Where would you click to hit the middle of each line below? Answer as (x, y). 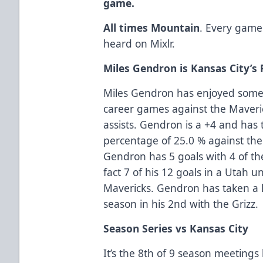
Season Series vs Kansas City (176, 228)
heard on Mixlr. (139, 43)
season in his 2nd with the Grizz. (181, 203)
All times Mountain (152, 27)
